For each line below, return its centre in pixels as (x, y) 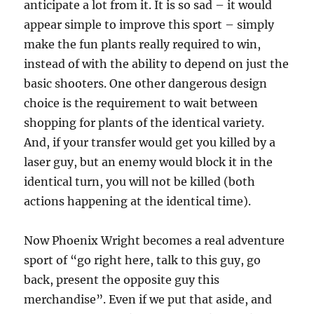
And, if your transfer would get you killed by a (150, 142)
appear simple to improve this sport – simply (149, 25)
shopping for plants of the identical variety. (144, 123)
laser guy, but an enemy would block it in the (149, 162)
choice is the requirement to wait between (141, 103)
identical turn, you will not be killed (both (140, 182)
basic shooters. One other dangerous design (146, 83)
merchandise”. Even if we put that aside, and (148, 299)
